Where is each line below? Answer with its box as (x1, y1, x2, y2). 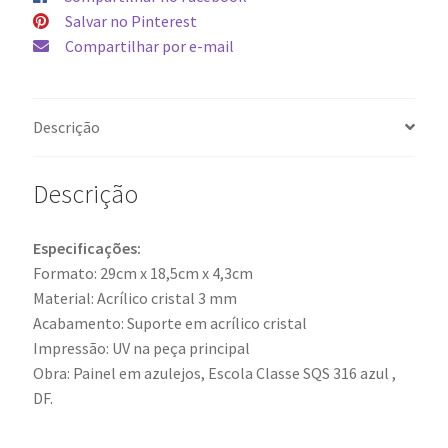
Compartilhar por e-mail (64, 35, 234, 56)
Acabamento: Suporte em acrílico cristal (32, 313, 307, 334)
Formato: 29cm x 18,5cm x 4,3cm (32, 263, 253, 284)
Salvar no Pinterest (64, 10, 197, 31)
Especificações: (32, 238, 141, 259)
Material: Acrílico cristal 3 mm (32, 288, 237, 309)
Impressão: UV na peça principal (32, 338, 250, 359)
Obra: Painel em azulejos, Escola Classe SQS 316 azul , (32, 363, 396, 384)
